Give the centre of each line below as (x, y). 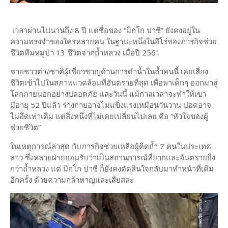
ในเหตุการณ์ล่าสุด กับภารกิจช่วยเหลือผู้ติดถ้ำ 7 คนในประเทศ (111, 146)
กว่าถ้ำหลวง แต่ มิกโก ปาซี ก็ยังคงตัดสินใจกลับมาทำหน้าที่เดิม (112, 169)
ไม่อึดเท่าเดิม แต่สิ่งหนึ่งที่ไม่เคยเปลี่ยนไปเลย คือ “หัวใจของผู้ (109, 116)
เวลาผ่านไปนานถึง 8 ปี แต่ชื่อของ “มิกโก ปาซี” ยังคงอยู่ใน (105, 30)
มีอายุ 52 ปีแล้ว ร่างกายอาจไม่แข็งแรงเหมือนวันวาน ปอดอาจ (111, 105)
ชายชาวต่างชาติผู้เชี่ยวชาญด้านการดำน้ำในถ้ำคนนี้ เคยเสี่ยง (109, 72)
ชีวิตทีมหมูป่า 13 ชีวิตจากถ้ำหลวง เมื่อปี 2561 (85, 53)
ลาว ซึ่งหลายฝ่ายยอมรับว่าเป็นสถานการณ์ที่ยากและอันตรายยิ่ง (113, 158)
